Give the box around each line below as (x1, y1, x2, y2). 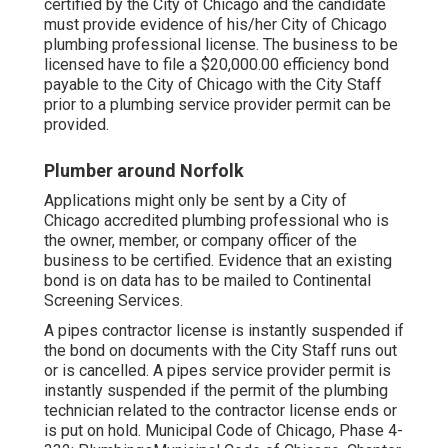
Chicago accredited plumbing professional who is (44, 211, 389, 231)
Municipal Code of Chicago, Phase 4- (145, 421, 403, 441)
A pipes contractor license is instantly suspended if (44, 321, 404, 341)
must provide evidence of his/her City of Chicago (44, 15, 387, 35)
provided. (44, 115, 109, 135)
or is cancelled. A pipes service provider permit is (44, 361, 391, 381)
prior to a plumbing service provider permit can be (44, 95, 391, 115)
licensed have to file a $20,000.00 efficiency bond (44, 55, 389, 75)
